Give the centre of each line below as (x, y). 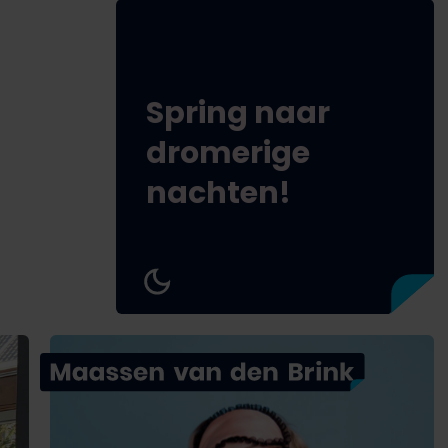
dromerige (227, 152)
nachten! (218, 192)
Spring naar (237, 112)
